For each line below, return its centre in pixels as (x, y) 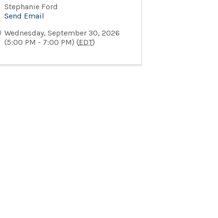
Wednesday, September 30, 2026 (62, 33)
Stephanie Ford (31, 6)
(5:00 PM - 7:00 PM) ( (41, 42)
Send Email (24, 16)
